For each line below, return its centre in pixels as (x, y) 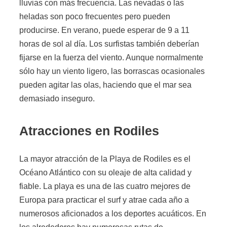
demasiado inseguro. (57, 99)
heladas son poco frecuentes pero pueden (95, 17)
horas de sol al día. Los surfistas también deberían (109, 44)
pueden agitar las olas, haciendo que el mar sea (105, 85)
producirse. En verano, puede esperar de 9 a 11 (104, 30)
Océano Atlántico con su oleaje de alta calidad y (105, 172)
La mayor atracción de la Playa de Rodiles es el (105, 159)
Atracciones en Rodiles (89, 131)
